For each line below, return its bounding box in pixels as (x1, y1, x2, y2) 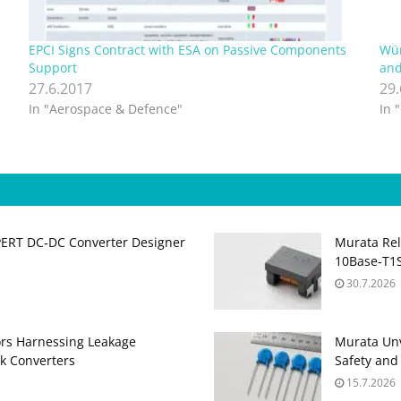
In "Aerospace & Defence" (28, 100, 183, 118)
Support (28, 59, 77, 77)
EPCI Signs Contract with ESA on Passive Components (28, 41, 346, 59)
